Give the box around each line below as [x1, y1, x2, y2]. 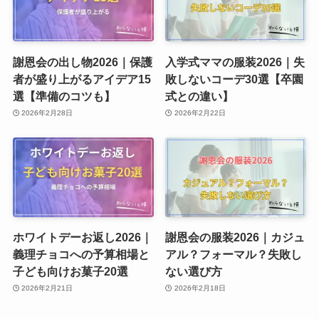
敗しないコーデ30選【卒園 [165, 72, 304, 85]
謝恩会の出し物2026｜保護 [12, 55, 152, 68]
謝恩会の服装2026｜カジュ [165, 230, 305, 244]
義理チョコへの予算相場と [12, 247, 150, 261]
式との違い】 [165, 89, 234, 103]
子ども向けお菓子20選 [12, 264, 128, 278]
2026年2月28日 [21, 109, 73, 117]
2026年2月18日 [174, 284, 226, 293]
